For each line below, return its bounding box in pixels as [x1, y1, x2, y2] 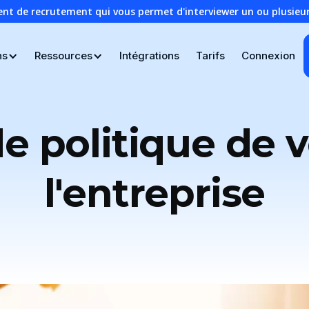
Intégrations [119, 49, 179, 62]
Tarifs [195, 49, 225, 62]
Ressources [34, 49, 92, 62]
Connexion [241, 49, 295, 62]
